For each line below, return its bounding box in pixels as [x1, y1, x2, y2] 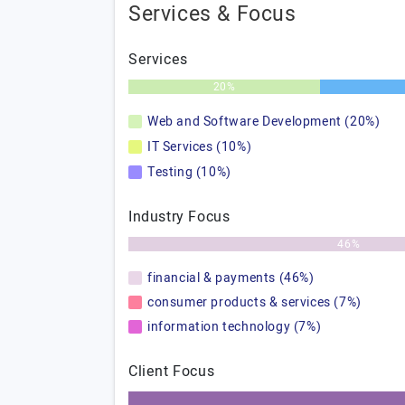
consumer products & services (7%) [147, 293, 362, 312]
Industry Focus [128, 206, 231, 228]
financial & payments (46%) [147, 268, 315, 287]
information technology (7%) [147, 317, 322, 336]
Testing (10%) [147, 163, 231, 182]
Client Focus [128, 361, 215, 382]
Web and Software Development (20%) [147, 112, 381, 131]
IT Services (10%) [147, 137, 252, 156]
